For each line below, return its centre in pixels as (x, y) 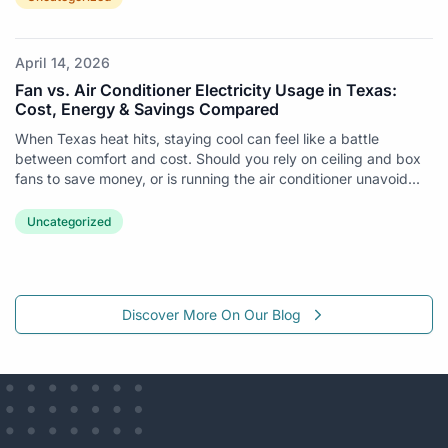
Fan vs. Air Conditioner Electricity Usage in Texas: (206, 90)
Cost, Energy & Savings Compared (147, 109)
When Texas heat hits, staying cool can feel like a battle (197, 139)
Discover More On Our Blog (211, 315)
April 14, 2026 (62, 63)
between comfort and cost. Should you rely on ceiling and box (218, 159)
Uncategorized (69, 222)
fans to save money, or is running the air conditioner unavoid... (217, 179)
